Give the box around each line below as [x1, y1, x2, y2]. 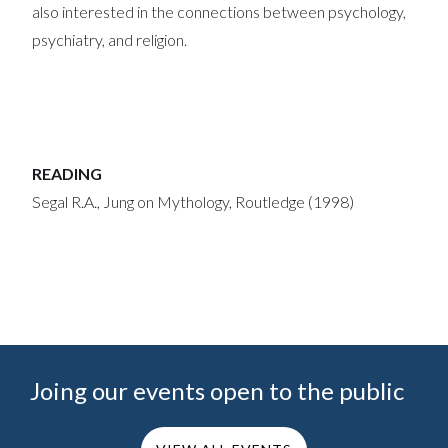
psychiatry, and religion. [32, 30, 188, 49]
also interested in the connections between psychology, [32, 2, 407, 21]
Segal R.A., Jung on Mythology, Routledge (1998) [32, 192, 355, 211]
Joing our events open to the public [30, 376, 404, 405]
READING [32, 164, 103, 183]
